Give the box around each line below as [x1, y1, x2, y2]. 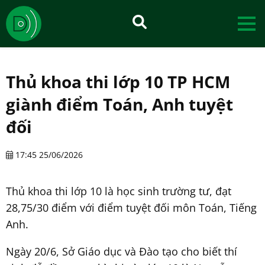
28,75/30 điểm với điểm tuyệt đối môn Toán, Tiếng [6, 200, 257, 215]
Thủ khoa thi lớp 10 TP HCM [6, 70, 230, 93]
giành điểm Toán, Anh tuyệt [6, 92, 233, 115]
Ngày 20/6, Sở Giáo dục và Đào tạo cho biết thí [6, 244, 237, 258]
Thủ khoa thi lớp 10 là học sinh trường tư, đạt [6, 183, 231, 198]
